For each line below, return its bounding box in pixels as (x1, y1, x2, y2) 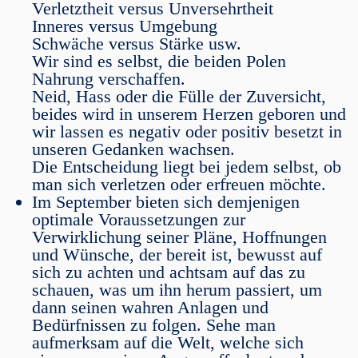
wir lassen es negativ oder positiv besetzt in (32, 121, 342, 141)
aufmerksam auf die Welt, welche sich (32, 332, 304, 352)
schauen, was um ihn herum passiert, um (32, 280, 322, 300)
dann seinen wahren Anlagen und (32, 297, 268, 317)
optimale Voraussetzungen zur (32, 209, 245, 229)
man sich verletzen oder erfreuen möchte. (32, 174, 326, 194)
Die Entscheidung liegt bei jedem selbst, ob (32, 157, 341, 177)
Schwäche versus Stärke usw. (32, 34, 241, 54)
